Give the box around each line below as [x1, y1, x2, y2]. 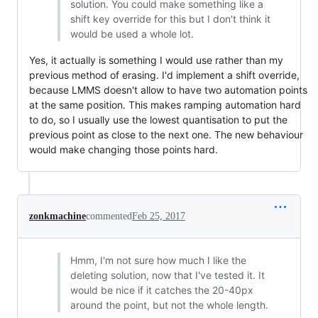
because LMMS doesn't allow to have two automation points [29, 84, 307, 97]
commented [86, 211, 132, 222]
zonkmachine [29, 211, 86, 222]
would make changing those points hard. [29, 143, 218, 156]
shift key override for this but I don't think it [70, 13, 270, 26]
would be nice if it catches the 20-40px [70, 284, 253, 297]
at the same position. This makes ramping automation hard [29, 99, 301, 111]
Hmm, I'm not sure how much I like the [70, 254, 246, 267]
